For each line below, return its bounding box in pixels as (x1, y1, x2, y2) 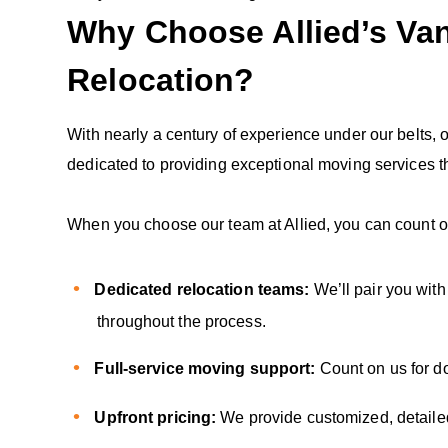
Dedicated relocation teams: (94, 280, 314, 298)
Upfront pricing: (94, 408, 221, 426)
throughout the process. (97, 312, 266, 330)
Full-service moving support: (94, 359, 320, 377)
